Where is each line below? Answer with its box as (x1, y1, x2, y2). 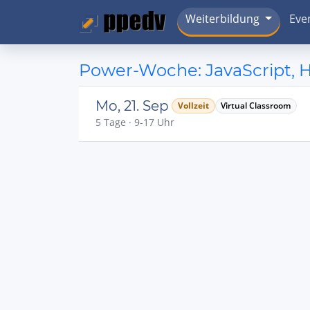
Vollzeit (177, 100, 209, 111)
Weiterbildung (185, 11, 260, 27)
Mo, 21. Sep (95, 98, 169, 114)
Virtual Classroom (221, 100, 291, 111)
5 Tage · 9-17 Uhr (95, 116, 174, 129)
